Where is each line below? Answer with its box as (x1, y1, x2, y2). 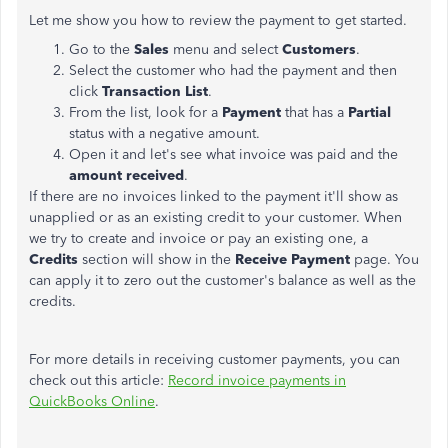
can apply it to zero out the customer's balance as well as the (29, 272, 416, 289)
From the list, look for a (69, 104, 222, 121)
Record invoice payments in (168, 372, 346, 389)
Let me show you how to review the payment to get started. (29, 12, 411, 29)
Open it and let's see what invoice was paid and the (69, 146, 398, 163)
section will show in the (82, 251, 235, 268)
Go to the (69, 41, 134, 58)
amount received (69, 167, 184, 184)
